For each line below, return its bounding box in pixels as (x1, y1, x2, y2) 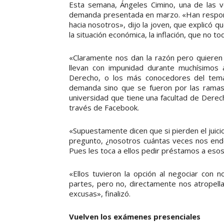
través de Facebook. (69, 102, 139, 112)
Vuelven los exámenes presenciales (69, 211, 200, 221)
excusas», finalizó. (69, 188, 130, 198)
